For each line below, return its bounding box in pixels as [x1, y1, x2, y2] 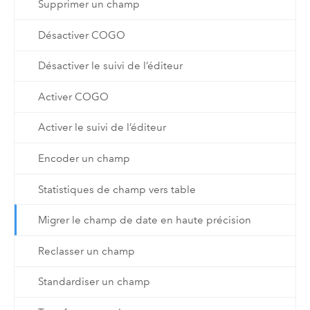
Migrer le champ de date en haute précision [37, 214, 251, 227]
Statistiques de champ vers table [37, 183, 196, 196]
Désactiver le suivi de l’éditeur [37, 60, 183, 73]
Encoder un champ [37, 152, 130, 165]
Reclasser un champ [37, 244, 135, 257]
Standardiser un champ [37, 275, 150, 289]
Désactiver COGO [37, 28, 125, 42]
